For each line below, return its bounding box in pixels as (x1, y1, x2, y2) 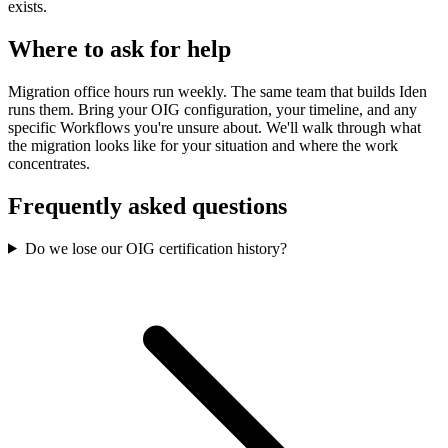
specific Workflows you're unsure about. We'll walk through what (8, 119, 421, 136)
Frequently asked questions (8, 192, 287, 219)
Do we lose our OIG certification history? (24, 239, 287, 257)
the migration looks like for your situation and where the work (8, 137, 398, 154)
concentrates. (8, 155, 90, 172)
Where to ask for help (8, 36, 231, 63)
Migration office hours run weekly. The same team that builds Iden (8, 83, 427, 100)
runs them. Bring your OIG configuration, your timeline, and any (8, 101, 417, 118)
